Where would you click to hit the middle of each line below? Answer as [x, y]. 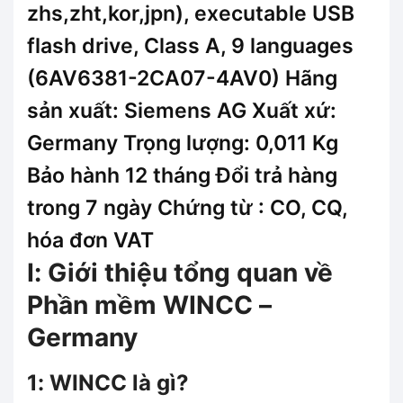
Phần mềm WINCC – [149, 304]
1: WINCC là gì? [108, 382]
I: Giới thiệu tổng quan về [180, 272]
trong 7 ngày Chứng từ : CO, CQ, [187, 207]
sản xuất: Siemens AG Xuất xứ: [182, 110]
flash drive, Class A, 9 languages [190, 45]
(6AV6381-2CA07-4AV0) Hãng [182, 78]
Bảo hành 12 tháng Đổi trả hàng [182, 175]
